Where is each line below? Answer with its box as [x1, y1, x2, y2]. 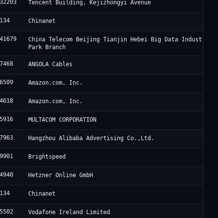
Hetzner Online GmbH [28, 172, 93, 179]
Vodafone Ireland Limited [28, 209, 110, 216]
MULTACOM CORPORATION [28, 116, 97, 124]
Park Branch [28, 44, 66, 51]
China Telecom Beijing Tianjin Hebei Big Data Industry [28, 36, 209, 43]
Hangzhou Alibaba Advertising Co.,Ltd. [28, 135, 155, 142]
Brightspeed [28, 153, 66, 161]
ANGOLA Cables [28, 61, 73, 68]
